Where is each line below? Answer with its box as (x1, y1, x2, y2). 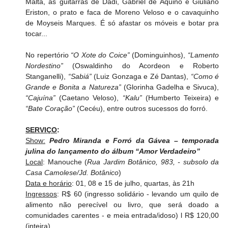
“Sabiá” (68, 72, 92, 80)
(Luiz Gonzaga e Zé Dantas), (91, 72, 191, 80)
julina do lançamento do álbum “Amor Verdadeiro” (25, 147, 201, 155)
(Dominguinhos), (129, 50, 188, 59)
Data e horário (25, 179, 72, 187)
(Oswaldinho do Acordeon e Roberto (63, 61, 219, 70)
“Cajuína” (25, 93, 56, 102)
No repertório (25, 50, 71, 59)
